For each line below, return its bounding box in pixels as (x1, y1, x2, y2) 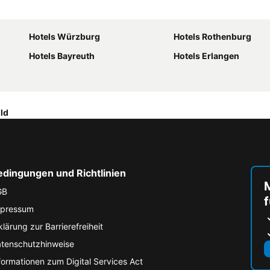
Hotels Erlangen (174, 51, 239, 61)
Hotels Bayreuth (29, 51, 95, 61)
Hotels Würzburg (29, 31, 100, 42)
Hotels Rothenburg (174, 31, 251, 42)
